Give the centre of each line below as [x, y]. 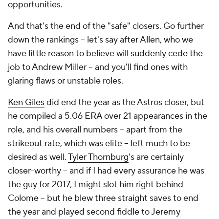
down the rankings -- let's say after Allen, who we [100, 40]
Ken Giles [26, 102]
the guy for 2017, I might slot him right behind [96, 184]
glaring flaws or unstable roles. [66, 81]
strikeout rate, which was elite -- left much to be [99, 143]
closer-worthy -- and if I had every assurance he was [106, 171]
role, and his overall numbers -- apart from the [95, 130]
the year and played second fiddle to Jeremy [94, 212]
